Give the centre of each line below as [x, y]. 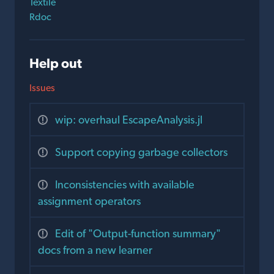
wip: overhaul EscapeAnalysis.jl [129, 120]
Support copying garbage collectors [141, 152]
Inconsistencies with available [125, 185]
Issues [42, 88]
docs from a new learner [95, 250]
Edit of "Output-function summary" [138, 234]
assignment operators [89, 201]
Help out [56, 63]
